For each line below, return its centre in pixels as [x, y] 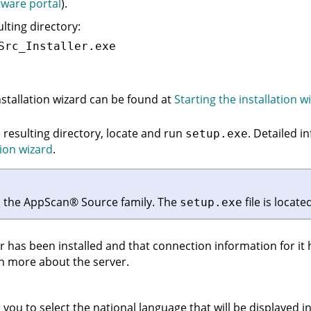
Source [98, 202]
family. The [149, 202]
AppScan [47, 202]
